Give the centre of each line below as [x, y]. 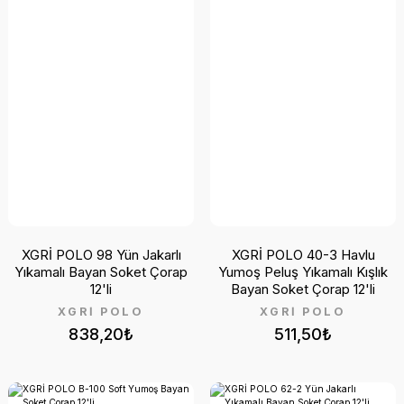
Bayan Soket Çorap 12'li [303, 289]
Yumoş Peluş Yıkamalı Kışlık [303, 272]
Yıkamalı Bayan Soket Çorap [101, 272]
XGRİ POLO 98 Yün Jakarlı [101, 255]
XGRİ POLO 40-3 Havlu [303, 255]
